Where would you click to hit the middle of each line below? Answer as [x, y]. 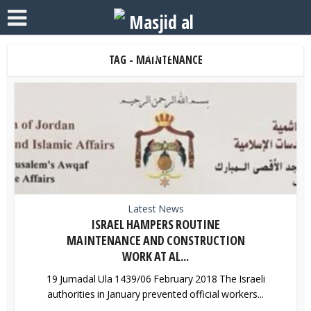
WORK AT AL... [155, 257]
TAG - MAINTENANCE [155, 60]
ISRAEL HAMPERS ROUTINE [155, 225]
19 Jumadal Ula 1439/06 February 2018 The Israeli [155, 279]
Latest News [155, 209]
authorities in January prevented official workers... [155, 294]
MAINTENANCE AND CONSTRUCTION [155, 241]
